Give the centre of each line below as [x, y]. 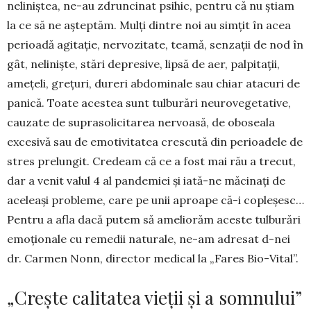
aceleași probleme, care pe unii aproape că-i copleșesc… [155, 200]
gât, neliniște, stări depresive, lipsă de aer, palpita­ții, [143, 64]
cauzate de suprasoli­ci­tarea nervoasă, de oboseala [141, 122]
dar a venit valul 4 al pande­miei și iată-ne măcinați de [146, 180]
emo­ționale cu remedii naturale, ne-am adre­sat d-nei [149, 238]
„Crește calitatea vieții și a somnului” [154, 297]
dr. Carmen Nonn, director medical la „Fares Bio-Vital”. [153, 258]
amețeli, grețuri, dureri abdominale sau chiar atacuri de [153, 83]
